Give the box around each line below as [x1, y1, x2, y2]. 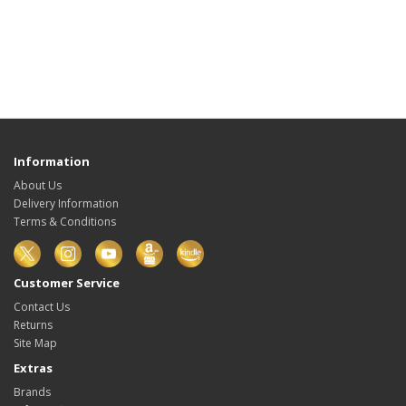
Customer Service [14, 275, 120, 292]
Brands [14, 384, 51, 401]
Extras [14, 360, 53, 377]
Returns [14, 317, 53, 333]
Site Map [14, 335, 57, 352]
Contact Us [14, 299, 70, 315]
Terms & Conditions [14, 214, 116, 229]
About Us [14, 178, 62, 193]
